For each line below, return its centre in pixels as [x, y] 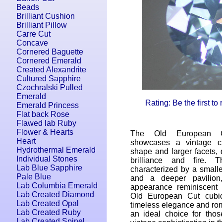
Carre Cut [33, 34]
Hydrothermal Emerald [56, 150]
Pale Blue [34, 177]
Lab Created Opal [48, 203]
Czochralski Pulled [50, 87]
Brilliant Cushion [46, 16]
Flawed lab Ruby [46, 123]
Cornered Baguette [50, 52]
